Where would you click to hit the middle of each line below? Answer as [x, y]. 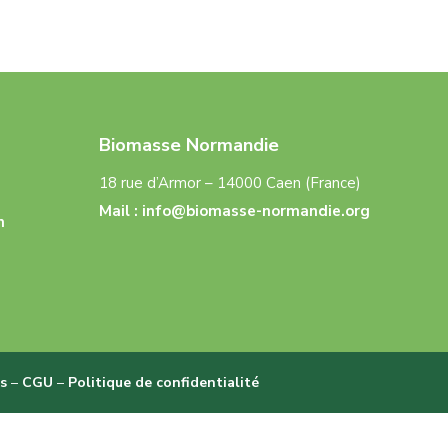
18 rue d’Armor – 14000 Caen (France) [229, 183]
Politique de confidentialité [163, 382]
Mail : [118, 211]
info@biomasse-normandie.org [255, 211]
